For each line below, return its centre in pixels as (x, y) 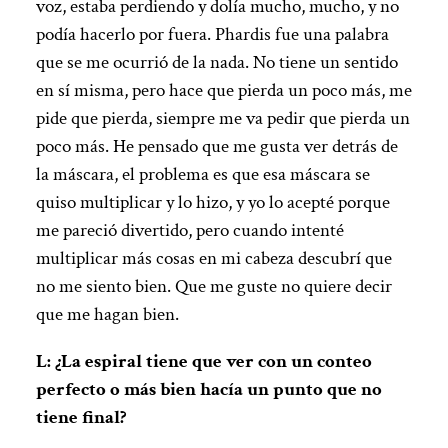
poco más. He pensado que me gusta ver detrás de (216, 147)
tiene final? (81, 418)
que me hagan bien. (107, 315)
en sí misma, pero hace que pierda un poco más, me (223, 91)
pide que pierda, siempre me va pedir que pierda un (222, 119)
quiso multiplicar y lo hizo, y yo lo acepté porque (212, 203)
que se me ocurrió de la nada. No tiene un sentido (216, 63)
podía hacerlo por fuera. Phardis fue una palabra (212, 35)
